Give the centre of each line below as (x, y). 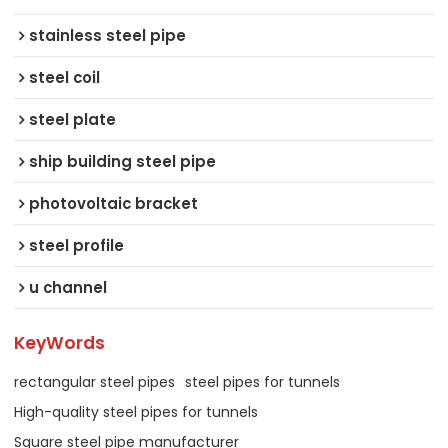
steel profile (77, 245)
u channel (68, 287)
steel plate (73, 119)
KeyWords (60, 343)
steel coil (65, 77)
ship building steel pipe (123, 161)
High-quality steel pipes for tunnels (136, 411)
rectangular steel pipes (95, 381)
